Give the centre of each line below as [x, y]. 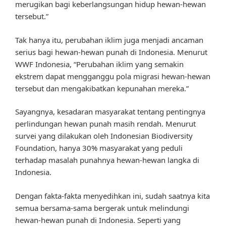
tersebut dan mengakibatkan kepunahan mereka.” [102, 88]
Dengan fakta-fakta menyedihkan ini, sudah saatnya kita [112, 195]
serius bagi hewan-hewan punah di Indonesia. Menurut [111, 52]
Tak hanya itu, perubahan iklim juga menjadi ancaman [109, 40]
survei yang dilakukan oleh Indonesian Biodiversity [104, 136]
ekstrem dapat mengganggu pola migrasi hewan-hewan [113, 76]
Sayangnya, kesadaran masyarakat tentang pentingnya [110, 112]
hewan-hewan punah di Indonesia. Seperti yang [98, 220]
